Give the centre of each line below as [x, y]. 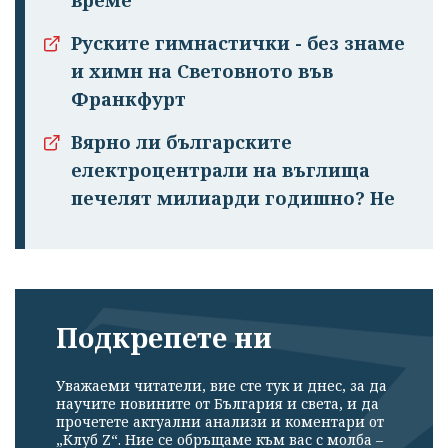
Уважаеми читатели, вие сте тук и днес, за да [221, 386]
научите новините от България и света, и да [217, 404]
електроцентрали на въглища [220, 169]
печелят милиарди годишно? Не [233, 197]
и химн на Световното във [202, 70]
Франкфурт [128, 98]
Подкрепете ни [164, 337]
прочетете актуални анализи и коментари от [220, 422]
